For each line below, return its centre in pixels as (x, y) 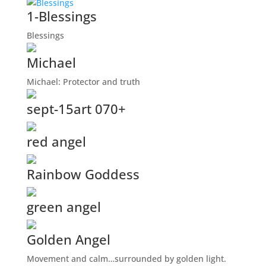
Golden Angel (68, 240)
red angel (56, 142)
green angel (64, 207)
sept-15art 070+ (76, 109)
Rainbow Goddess (83, 174)
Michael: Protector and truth (83, 82)
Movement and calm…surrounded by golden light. (126, 259)
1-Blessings (61, 16)
